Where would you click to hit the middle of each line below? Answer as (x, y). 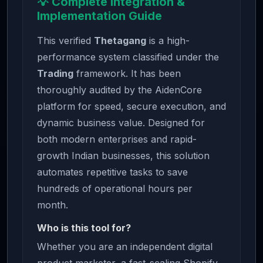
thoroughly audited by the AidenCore (119, 90)
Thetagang (120, 41)
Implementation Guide (100, 16)
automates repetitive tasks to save (112, 172)
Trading (55, 73)
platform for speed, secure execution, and (131, 106)
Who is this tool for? (84, 228)
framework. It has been (127, 73)
